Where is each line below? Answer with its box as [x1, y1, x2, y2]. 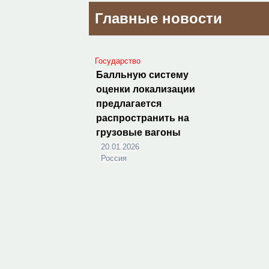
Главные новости [95, 10, 223, 26]
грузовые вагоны [96, 127, 181, 138]
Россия [101, 154, 127, 163]
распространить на [96, 113, 190, 123]
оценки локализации [96, 84, 196, 94]
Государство [95, 56, 141, 65]
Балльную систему [96, 70, 189, 80]
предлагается [96, 98, 162, 109]
